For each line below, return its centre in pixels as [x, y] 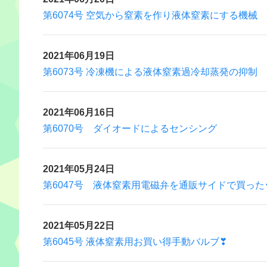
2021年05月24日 [79, 168]
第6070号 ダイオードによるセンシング [130, 128]
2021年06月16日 [79, 111]
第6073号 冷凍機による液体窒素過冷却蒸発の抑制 [150, 71]
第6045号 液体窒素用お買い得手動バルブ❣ [135, 241]
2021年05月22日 [79, 225]
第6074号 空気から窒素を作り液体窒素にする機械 [150, 14]
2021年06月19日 [79, 55]
